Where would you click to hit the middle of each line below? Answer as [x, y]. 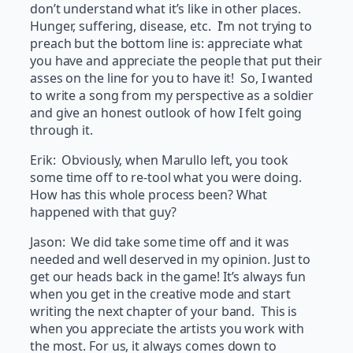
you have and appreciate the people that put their [176, 61]
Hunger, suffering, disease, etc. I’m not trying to [171, 26]
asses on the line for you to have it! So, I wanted [171, 78]
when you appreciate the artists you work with [167, 329]
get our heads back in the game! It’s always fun [168, 277]
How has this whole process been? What [149, 195]
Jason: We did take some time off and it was [160, 242]
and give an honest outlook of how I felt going [166, 113]
